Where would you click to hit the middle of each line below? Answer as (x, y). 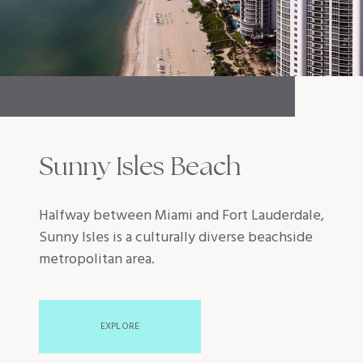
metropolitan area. (97, 260)
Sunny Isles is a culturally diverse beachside (176, 238)
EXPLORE (120, 327)
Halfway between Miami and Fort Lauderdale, (181, 216)
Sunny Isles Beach (140, 167)
